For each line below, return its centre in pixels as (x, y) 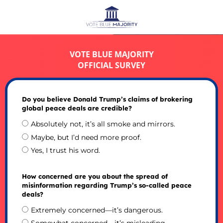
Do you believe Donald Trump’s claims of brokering (107, 99)
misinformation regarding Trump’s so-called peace (107, 185)
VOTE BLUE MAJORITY (111, 54)
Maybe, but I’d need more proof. (86, 137)
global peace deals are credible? (77, 108)
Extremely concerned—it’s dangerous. (97, 210)
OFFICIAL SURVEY (111, 65)
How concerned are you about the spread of (95, 176)
